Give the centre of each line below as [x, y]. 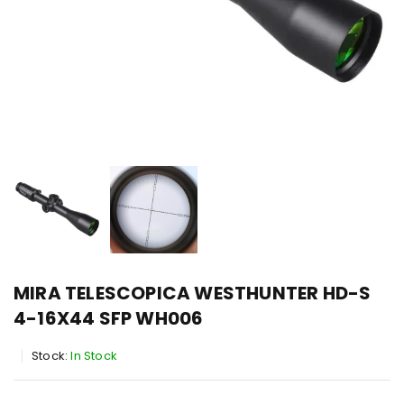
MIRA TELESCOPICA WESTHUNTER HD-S [193, 293]
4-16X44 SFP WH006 [109, 318]
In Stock [94, 356]
